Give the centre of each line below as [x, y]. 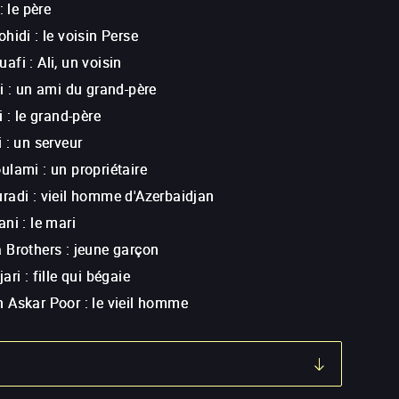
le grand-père [58, 116]
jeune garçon [116, 250]
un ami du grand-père [86, 90]
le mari [53, 223]
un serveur [48, 143]
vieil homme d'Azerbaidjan [127, 196]
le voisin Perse [91, 36]
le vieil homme [140, 303]
